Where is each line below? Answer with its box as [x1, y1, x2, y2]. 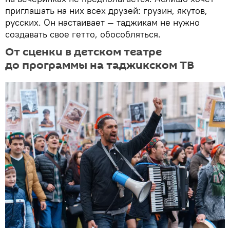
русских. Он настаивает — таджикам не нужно [5, 16, 200, 28]
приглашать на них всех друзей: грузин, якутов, [5, 4, 207, 16]
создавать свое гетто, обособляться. [5, 28, 161, 40]
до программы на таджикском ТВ [5, 57, 194, 73]
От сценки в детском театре [5, 44, 162, 60]
